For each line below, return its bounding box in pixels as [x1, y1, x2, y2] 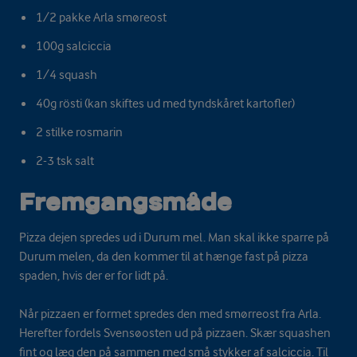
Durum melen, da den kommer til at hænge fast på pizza [19, 249, 308, 264]
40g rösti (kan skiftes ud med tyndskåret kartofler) [35, 96, 295, 111]
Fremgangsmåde [19, 190, 232, 214]
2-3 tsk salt [35, 153, 96, 168]
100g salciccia [35, 38, 112, 53]
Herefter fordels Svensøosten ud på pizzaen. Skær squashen [19, 325, 331, 340]
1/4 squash [35, 67, 97, 82]
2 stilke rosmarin [35, 124, 123, 139]
